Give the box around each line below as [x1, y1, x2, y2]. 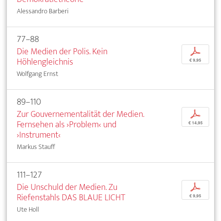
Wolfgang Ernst [17, 68, 58, 79]
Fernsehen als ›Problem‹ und [17, 116, 116, 132]
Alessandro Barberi [17, 5, 69, 17]
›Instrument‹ [17, 127, 61, 143]
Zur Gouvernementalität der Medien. [17, 106, 144, 122]
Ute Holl [17, 203, 39, 215]
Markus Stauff [17, 141, 55, 152]
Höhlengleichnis [17, 54, 73, 70]
